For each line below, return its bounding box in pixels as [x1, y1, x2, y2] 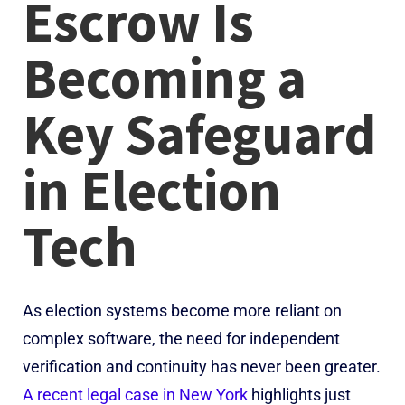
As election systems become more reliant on [23, 300, 342, 320]
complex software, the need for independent [23, 328, 340, 348]
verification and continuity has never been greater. [23, 356, 381, 376]
